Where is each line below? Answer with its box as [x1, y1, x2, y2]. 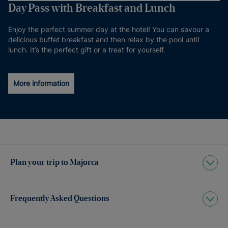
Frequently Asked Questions [10, 195, 109, 203]
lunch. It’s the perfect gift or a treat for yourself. [8, 45, 165, 54]
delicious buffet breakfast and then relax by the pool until [8, 35, 199, 44]
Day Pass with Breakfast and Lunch [8, 3, 176, 14]
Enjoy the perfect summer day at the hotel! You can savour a [8, 25, 209, 34]
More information [13, 79, 69, 88]
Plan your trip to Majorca [10, 159, 99, 167]
